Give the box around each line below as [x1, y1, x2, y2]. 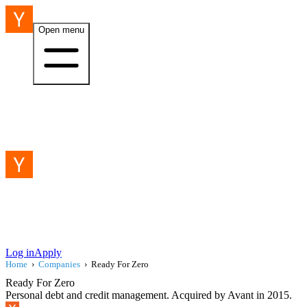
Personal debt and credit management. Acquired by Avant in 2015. [5, 289, 292, 301]
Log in [5, 247, 34, 258]
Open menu [38, 25, 84, 35]
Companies [38, 259, 80, 269]
